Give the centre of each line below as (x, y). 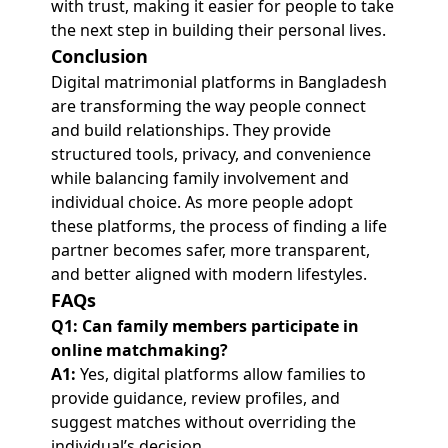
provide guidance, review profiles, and (195, 398)
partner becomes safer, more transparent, (210, 250)
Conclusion (99, 56)
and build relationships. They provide (190, 130)
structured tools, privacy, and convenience (210, 154)
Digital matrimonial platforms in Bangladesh (218, 82)
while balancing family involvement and (199, 178)
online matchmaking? (139, 350)
